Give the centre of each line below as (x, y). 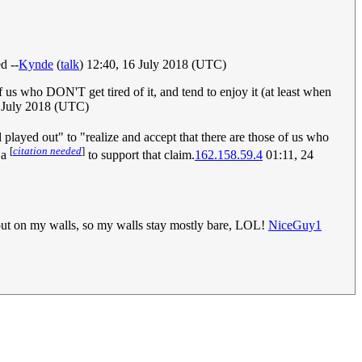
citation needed (47, 151)
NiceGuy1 (295, 225)
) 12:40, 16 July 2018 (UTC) (153, 64)
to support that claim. (140, 155)
